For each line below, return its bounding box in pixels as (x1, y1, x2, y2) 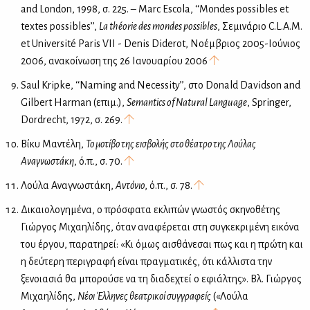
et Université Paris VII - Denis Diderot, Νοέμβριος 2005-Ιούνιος (21, 38, 300, 50)
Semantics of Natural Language (127, 97, 247, 109)
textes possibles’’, (21, 21, 99, 33)
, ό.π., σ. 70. (74, 156, 125, 167)
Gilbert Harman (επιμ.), (21, 97, 127, 109)
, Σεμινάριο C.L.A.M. (217, 21, 302, 33)
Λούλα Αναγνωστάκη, (21, 180, 116, 192)
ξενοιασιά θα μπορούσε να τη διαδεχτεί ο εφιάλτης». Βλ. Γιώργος (21, 273, 302, 285)
